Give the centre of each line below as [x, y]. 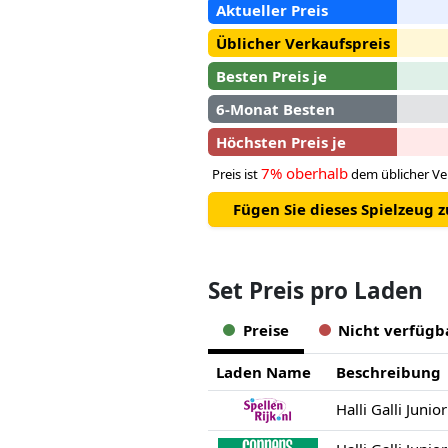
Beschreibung [388, 371]
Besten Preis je [271, 75]
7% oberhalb [304, 172]
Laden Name [263, 371]
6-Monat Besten [275, 108]
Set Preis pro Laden [316, 291]
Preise [265, 330]
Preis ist [236, 173]
